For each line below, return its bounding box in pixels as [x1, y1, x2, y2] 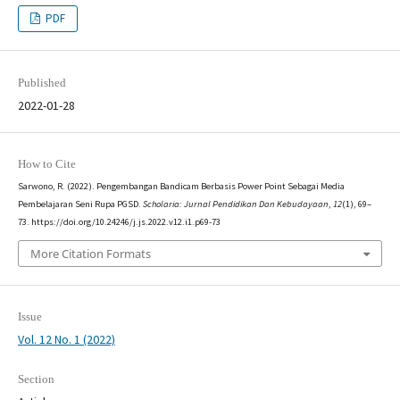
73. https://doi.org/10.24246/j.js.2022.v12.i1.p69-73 [17, 215, 221, 228]
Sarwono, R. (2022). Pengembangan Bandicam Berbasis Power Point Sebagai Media [17, 179, 345, 192]
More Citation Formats [29, 246, 151, 262]
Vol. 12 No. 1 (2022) [17, 331, 115, 348]
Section [17, 372, 54, 387]
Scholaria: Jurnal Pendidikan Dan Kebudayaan [142, 197, 329, 210]
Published [17, 75, 66, 89]
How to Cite [17, 156, 76, 171]
